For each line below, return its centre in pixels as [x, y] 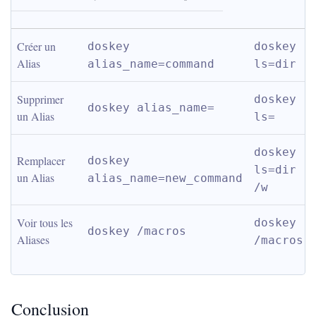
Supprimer [40, 99]
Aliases [33, 239]
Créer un [36, 46]
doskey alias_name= [151, 108]
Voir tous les [45, 223]
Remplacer [41, 160]
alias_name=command [151, 64]
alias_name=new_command [165, 178]
